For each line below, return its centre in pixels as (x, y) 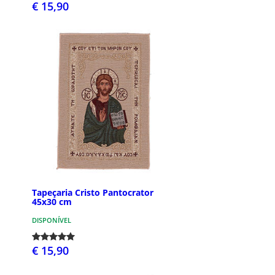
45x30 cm (52, 201)
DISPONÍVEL (52, 220)
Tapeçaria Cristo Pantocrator (93, 192)
